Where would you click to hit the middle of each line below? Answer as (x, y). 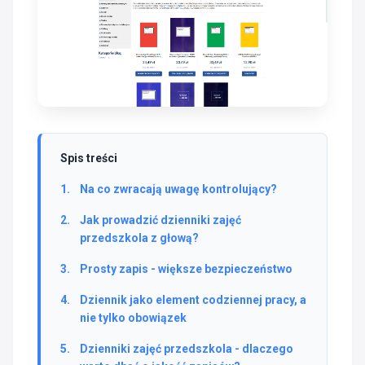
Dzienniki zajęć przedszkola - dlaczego (187, 348)
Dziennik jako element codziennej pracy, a (193, 299)
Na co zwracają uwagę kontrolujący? (178, 189)
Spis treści (89, 158)
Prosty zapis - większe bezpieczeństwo (186, 268)
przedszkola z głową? (139, 237)
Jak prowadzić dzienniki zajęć (161, 220)
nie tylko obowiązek (133, 317)
